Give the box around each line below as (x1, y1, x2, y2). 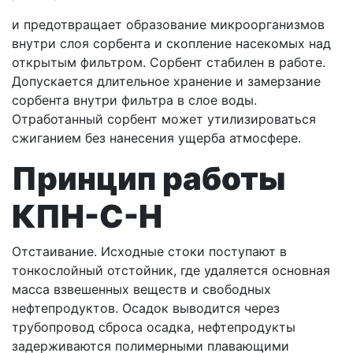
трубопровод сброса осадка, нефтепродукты (12, 319, 295, 336)
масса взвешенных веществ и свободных (12, 281, 271, 298)
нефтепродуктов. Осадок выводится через (12, 300, 280, 317)
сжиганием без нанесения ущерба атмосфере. (12, 130, 301, 147)
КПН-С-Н (12, 197, 162, 236)
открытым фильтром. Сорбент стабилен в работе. (12, 54, 325, 71)
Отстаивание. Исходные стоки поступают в (12, 243, 287, 260)
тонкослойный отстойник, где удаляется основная (12, 262, 330, 279)
